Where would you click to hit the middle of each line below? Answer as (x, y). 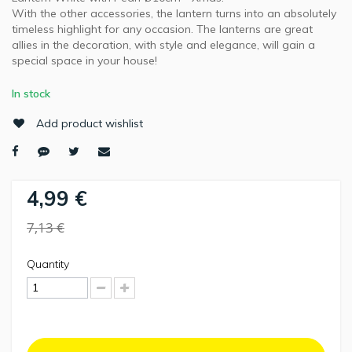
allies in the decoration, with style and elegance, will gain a (163, 45)
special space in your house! (84, 61)
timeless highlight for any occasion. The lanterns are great (162, 29)
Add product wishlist (90, 124)
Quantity (48, 264)
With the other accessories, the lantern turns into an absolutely (174, 14)
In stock (31, 94)
